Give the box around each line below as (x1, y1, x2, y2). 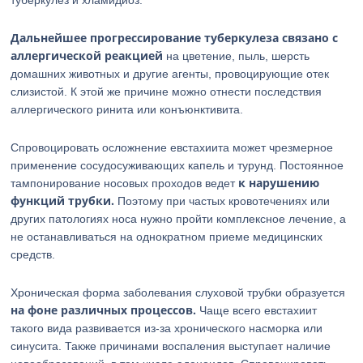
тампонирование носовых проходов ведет (11, 177, 239, 190)
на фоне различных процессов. (11, 302, 197, 318)
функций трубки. (11, 193, 115, 208)
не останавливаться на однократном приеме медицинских (11, 230, 323, 243)
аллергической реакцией (11, 48, 164, 63)
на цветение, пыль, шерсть (163, 49, 310, 62)
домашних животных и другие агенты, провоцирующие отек (11, 67, 330, 80)
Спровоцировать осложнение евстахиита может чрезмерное (11, 141, 334, 154)
